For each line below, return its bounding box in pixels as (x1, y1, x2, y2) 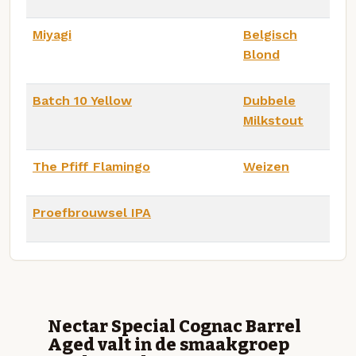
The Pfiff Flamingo (33, 158, 150, 174)
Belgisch (243, 26, 297, 42)
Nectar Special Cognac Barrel (48, 316, 301, 338)
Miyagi (33, 26, 72, 42)
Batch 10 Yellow (33, 92, 132, 108)
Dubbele (243, 92, 296, 108)
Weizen (243, 158, 289, 174)
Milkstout (243, 112, 304, 128)
